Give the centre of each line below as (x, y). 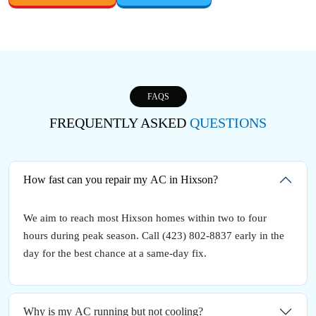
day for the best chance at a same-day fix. (115, 253)
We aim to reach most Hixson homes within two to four (145, 218)
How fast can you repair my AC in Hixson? (121, 180)
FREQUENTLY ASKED (120, 122)
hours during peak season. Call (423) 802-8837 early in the (154, 235)
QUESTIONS (228, 122)
